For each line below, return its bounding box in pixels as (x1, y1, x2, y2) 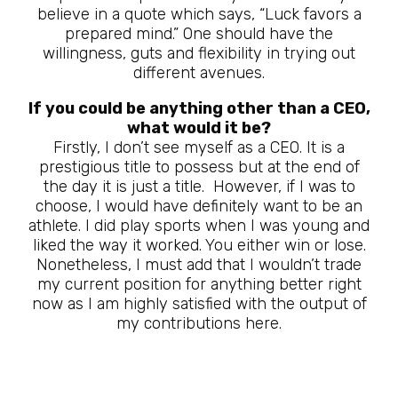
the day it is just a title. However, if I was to (43, 177, 355, 196)
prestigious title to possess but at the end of (38, 157, 360, 177)
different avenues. (133, 63, 265, 83)
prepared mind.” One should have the (65, 24, 333, 44)
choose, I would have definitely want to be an (36, 196, 362, 216)
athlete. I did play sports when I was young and (28, 216, 370, 235)
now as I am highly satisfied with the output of (31, 294, 367, 314)
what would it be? (127, 118, 271, 138)
